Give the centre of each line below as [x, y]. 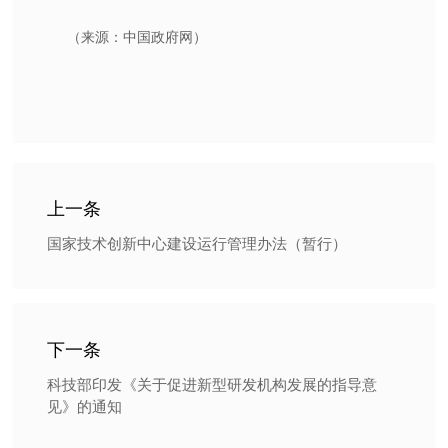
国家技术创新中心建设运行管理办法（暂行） [197, 244]
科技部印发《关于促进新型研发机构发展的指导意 [212, 384]
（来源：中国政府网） [136, 36]
